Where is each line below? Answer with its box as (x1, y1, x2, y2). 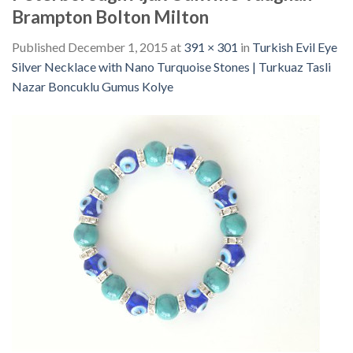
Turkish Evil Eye (252, 39, 337, 55)
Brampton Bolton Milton (12, 6, 209, 28)
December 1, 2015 (68, 39, 168, 55)
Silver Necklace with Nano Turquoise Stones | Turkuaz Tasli (12, 59, 331, 75)
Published (12, 39, 68, 55)
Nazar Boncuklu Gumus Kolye (12, 79, 173, 95)
